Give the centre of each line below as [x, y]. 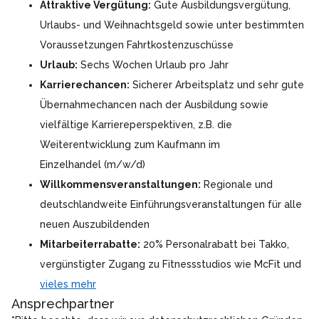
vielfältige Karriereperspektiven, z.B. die [136, 125]
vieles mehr [68, 284]
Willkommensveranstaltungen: [120, 185]
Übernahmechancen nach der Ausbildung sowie [154, 105]
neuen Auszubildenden [95, 225]
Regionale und [237, 185]
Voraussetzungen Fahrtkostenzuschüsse [137, 45]
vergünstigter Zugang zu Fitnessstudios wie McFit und [171, 265]
